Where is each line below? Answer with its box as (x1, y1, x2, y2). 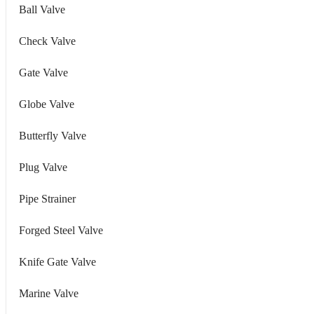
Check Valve (19, 34, 76, 47)
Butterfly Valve (19, 129, 86, 142)
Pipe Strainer (19, 192, 76, 205)
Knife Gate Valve (19, 255, 96, 268)
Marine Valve (19, 287, 78, 299)
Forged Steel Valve (19, 224, 103, 236)
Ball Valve (19, 3, 65, 15)
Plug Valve (19, 161, 67, 173)
